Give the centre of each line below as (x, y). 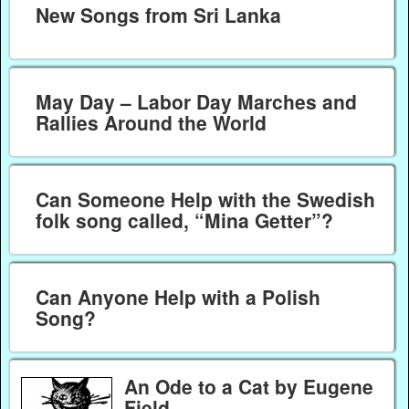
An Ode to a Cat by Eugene (248, 386)
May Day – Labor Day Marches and (196, 102)
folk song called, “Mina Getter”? (184, 220)
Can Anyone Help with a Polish (178, 296)
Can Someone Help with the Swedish (205, 199)
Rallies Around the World (151, 123)
